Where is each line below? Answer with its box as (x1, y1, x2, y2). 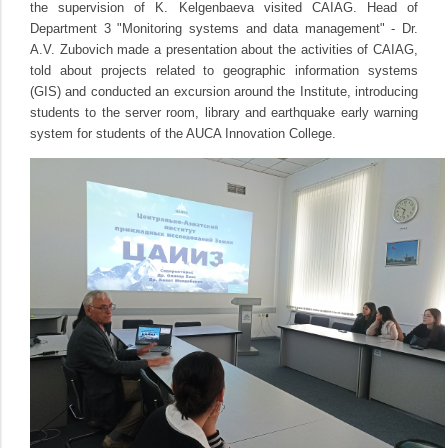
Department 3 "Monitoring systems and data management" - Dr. (30, 21, 418, 37)
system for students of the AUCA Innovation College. (30, 126, 336, 142)
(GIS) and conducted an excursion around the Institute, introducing (30, 84, 418, 100)
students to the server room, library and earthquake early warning (30, 105, 418, 121)
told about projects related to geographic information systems (30, 63, 418, 79)
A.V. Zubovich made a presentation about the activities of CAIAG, (30, 42, 418, 58)
